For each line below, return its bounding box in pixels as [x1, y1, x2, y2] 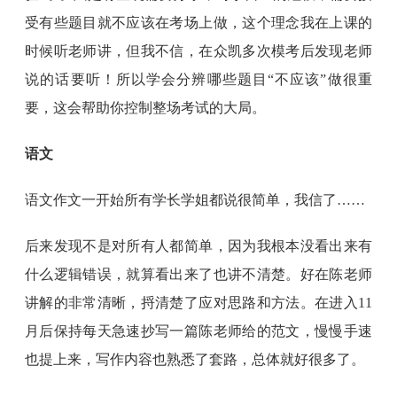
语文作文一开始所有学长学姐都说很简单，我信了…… [25, 192, 366, 207]
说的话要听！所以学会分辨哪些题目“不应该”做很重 [25, 72, 372, 87]
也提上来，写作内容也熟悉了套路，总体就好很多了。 [25, 352, 366, 367]
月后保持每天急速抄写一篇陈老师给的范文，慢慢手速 [25, 323, 372, 339]
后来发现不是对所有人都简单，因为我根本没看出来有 [25, 238, 372, 253]
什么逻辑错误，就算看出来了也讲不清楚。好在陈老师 [25, 267, 372, 282]
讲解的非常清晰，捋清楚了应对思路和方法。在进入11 [25, 295, 372, 310]
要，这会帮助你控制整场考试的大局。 [25, 100, 267, 115]
